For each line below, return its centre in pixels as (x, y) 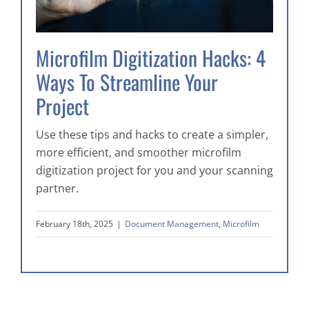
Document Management (172, 224)
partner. (57, 189)
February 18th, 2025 (74, 224)
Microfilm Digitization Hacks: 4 (151, 58)
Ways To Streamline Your (127, 82)
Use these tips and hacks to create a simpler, (152, 135)
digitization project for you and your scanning (154, 171)
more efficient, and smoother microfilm (139, 153)
